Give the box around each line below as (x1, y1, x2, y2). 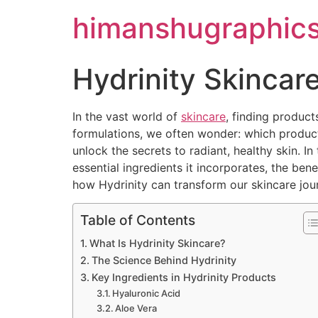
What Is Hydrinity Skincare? (89, 237, 226, 250)
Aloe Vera (115, 302, 158, 314)
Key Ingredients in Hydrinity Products (91, 271, 276, 284)
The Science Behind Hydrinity (91, 254, 236, 267)
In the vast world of (72, 109, 181, 124)
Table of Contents (80, 212, 195, 229)
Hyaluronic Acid (112, 287, 181, 300)
